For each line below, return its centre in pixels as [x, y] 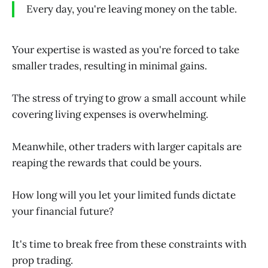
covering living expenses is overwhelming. [110, 115]
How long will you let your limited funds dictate [124, 195]
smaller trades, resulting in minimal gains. [109, 66]
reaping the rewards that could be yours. [107, 163]
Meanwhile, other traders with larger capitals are [127, 147]
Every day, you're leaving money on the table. [132, 9]
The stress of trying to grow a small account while [129, 98]
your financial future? [63, 211]
